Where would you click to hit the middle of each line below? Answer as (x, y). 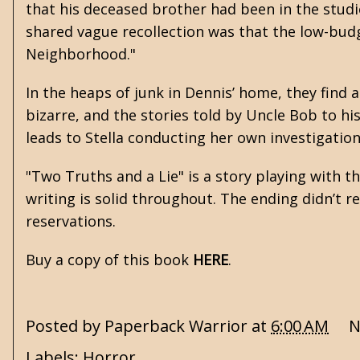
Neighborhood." (81, 54)
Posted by (65, 326)
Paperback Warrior (176, 326)
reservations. (73, 221)
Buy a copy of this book (109, 260)
